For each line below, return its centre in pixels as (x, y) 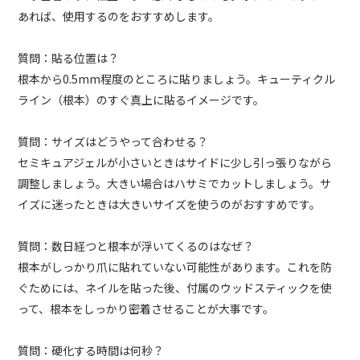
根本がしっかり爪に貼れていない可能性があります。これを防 (175, 267)
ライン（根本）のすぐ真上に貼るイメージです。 (141, 100)
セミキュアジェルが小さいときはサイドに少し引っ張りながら (175, 163)
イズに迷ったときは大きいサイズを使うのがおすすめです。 (170, 205)
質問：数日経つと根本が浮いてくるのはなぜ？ (136, 246)
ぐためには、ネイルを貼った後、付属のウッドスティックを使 (175, 288)
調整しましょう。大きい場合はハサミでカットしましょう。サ (175, 184)
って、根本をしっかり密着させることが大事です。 (146, 309)
